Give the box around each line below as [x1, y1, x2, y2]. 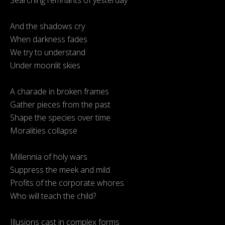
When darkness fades [10, 34, 87, 45]
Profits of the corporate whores [10, 177, 124, 189]
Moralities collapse [10, 125, 77, 137]
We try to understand [10, 47, 85, 58]
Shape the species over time [10, 112, 110, 124]
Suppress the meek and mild [10, 164, 110, 176]
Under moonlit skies [10, 60, 80, 71]
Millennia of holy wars [10, 151, 87, 163]
